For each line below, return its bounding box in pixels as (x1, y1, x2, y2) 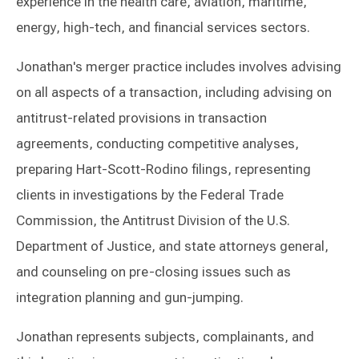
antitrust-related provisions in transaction (16, 110, 267, 127)
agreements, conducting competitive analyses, (16, 135, 299, 152)
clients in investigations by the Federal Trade (16, 187, 284, 204)
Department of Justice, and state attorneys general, (16, 238, 329, 255)
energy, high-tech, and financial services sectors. (16, 19, 310, 36)
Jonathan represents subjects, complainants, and (16, 329, 314, 345)
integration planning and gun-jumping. (16, 289, 244, 306)
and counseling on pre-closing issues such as (16, 264, 291, 280)
